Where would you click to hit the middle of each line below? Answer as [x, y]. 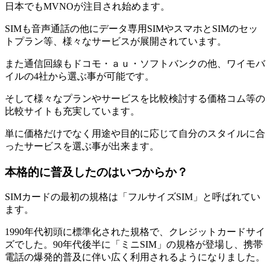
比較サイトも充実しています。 [72, 111]
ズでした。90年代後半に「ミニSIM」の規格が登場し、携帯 [134, 245]
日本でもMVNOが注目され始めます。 [87, 7]
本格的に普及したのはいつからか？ [96, 172]
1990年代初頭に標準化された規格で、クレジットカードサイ [135, 232]
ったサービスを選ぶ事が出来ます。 [82, 146]
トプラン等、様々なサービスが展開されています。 [116, 42]
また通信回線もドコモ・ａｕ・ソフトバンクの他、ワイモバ [135, 64]
